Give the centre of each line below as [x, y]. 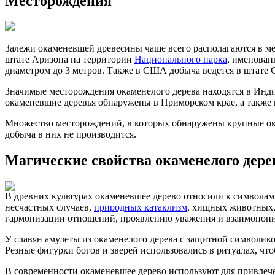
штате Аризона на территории [70, 60]
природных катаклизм [141, 207]
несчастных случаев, [49, 207]
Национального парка [181, 60]
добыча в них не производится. [71, 134]
